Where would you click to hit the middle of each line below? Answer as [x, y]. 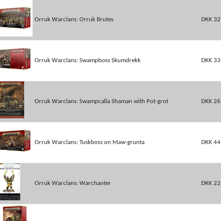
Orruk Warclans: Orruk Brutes [74, 19]
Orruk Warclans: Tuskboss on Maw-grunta [89, 142]
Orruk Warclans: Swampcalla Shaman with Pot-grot [101, 101]
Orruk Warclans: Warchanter [73, 183]
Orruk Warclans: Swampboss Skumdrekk [87, 60]
